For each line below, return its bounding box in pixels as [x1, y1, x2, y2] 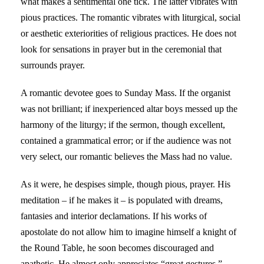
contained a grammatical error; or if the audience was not [21, 135, 231, 146]
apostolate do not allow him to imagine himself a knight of [21, 226, 236, 237]
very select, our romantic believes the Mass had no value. [21, 151, 232, 161]
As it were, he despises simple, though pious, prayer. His [21, 179, 230, 189]
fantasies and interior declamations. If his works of [21, 210, 207, 221]
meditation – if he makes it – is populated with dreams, [21, 194, 223, 205]
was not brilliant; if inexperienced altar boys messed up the [21, 103, 237, 114]
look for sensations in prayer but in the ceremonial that [21, 44, 222, 54]
